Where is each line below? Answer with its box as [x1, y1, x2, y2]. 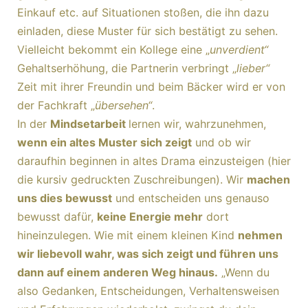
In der [17, 117, 50, 131]
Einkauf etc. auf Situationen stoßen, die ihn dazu [17, 5, 269, 19]
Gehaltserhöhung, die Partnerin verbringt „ [17, 61, 236, 75]
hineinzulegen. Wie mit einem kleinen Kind [17, 228, 238, 242]
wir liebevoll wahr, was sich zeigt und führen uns [17, 247, 278, 261]
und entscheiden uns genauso [112, 191, 269, 205]
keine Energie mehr [97, 210, 203, 223]
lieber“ [236, 61, 269, 75]
